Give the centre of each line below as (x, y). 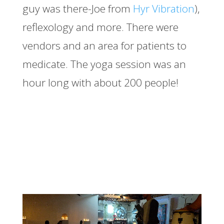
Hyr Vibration (163, 9)
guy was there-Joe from (77, 9)
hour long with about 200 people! (100, 83)
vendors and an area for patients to (104, 46)
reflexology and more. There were (100, 27)
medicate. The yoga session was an (104, 64)
